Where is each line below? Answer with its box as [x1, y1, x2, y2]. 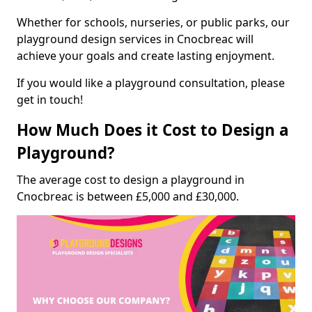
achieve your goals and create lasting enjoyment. [17, 47, 274, 63]
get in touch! [17, 91, 83, 107]
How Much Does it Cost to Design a [17, 118, 289, 141]
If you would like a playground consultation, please [17, 75, 285, 91]
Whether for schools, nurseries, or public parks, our [17, 14, 290, 30]
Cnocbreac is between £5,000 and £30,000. [17, 188, 239, 204]
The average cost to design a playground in [17, 171, 244, 187]
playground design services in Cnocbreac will [17, 31, 253, 47]
